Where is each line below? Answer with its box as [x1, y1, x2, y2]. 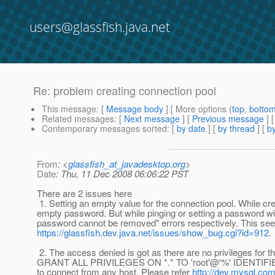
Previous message [192, 112, 264, 125]
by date [177, 122, 206, 135]
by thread [218, 122, 255, 135]
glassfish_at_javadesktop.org [68, 157, 185, 171]
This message [42, 103, 96, 115]
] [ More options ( [163, 103, 232, 115]
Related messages [42, 112, 114, 125]
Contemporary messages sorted [42, 122, 167, 135]
